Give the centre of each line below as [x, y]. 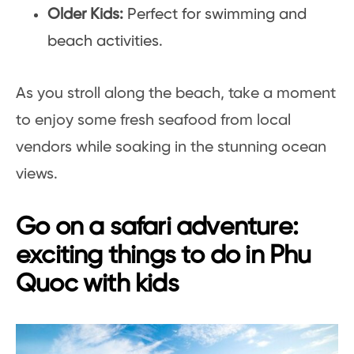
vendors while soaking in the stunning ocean [171, 147]
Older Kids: [87, 15]
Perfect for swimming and [217, 15]
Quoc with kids [97, 284]
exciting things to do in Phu [164, 256]
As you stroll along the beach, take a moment [176, 94]
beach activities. [105, 41]
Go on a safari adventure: [157, 228]
